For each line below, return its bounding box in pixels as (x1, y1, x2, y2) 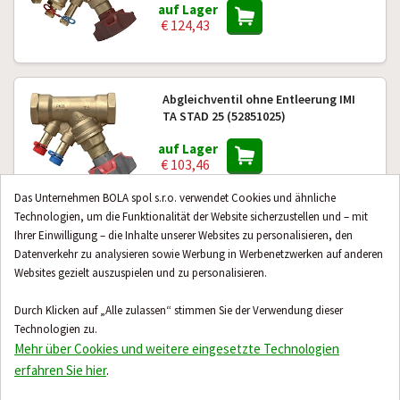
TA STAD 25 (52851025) (162, 108, 286, 124)
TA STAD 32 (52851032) (162, 254, 286, 270)
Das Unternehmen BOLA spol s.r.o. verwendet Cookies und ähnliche (14, 190, 336, 205)
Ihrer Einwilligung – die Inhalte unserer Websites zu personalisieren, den (14, 228, 353, 243)
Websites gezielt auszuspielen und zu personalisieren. (14, 265, 267, 280)
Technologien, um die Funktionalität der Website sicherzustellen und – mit (14, 209, 368, 224)
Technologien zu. (14, 321, 97, 337)
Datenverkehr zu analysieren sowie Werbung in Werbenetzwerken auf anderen (14, 246, 383, 262)
